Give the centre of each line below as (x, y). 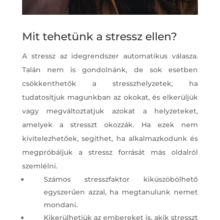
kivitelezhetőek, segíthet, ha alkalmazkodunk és (110, 139)
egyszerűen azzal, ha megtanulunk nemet (121, 192)
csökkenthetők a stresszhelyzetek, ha (110, 84)
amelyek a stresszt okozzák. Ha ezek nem (110, 125)
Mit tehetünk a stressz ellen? (99, 37)
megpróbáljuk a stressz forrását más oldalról (110, 152)
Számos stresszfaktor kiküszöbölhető (121, 179)
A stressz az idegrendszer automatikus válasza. (110, 56)
